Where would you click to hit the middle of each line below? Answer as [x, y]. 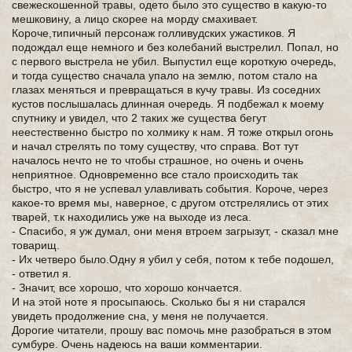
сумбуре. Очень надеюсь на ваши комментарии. [137, 344]
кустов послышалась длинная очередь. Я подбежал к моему [168, 104]
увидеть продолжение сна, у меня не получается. [140, 316]
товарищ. [36, 245]
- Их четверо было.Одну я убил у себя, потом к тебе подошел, [173, 259]
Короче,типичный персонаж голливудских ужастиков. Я [154, 33]
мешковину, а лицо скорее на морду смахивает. [135, 19]
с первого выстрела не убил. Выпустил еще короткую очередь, [174, 61]
